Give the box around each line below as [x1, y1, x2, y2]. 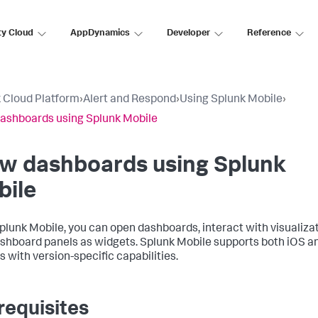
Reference [247, 28, 291, 38]
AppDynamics [70, 28, 130, 38]
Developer [167, 28, 210, 38]
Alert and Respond [83, 94, 176, 106]
